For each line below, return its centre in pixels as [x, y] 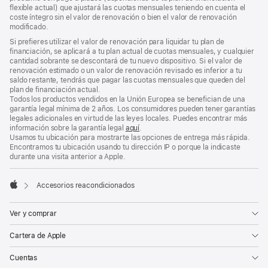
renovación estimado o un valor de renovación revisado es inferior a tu [126, 71]
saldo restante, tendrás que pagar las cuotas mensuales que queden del [127, 80]
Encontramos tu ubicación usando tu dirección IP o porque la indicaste [125, 147]
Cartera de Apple [38, 236]
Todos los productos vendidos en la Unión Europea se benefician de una [127, 100]
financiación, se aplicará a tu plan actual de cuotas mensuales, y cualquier [132, 52]
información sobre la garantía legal [68, 128]
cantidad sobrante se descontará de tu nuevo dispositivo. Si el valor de [126, 61]
